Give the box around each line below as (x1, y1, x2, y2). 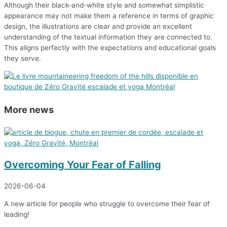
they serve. (4, 54, 41, 63)
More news (4, 104, 54, 116)
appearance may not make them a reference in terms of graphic (4, 12, 214, 20)
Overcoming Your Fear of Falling (4, 159, 161, 171)
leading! (4, 210, 29, 218)
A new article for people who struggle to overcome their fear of (4, 199, 210, 208)
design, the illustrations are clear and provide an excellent (4, 22, 192, 31)
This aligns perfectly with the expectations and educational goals (4, 44, 216, 52)
